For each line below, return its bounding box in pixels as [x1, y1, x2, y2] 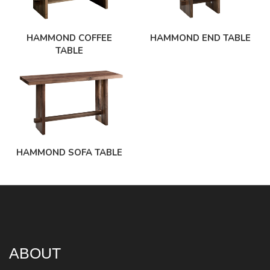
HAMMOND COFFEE [27, 31, 113, 44]
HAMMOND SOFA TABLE [16, 146, 123, 159]
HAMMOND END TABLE [150, 31, 251, 44]
